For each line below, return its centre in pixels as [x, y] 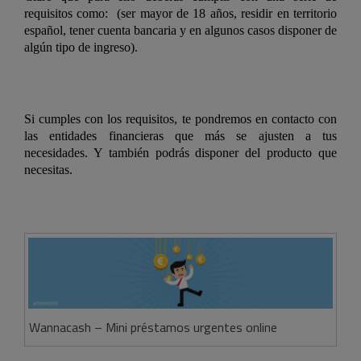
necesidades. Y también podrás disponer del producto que [180, 153]
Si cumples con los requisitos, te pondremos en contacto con [180, 119]
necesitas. [48, 170]
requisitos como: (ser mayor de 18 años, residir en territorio [180, 14]
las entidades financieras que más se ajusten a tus [180, 136]
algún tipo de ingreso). [81, 48]
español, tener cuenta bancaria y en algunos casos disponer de [180, 31]
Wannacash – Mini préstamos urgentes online [153, 328]
